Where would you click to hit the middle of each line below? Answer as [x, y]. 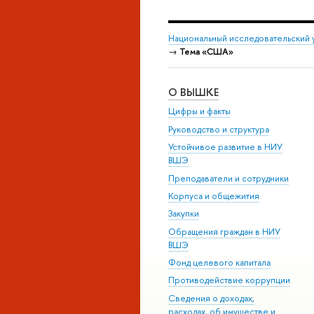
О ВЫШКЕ [193, 93]
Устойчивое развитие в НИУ [225, 147]
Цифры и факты [199, 111]
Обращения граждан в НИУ [224, 231]
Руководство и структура [219, 129]
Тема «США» [206, 52]
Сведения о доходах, [211, 298]
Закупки [184, 214]
